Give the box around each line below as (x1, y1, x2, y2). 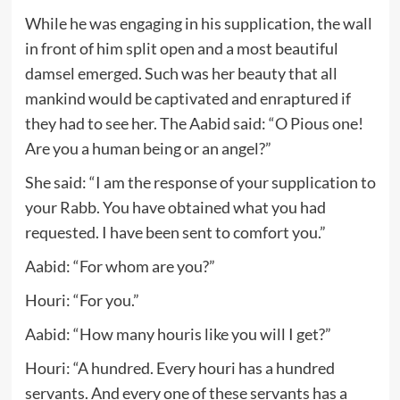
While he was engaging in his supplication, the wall (24, 12, 372, 33)
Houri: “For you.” (24, 289, 139, 310)
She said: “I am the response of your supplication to (24, 171, 376, 192)
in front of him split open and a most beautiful (24, 37, 338, 58)
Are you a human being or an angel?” (24, 137, 271, 158)
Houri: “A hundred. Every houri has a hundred (24, 357, 335, 378)
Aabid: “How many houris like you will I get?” (24, 323, 331, 344)
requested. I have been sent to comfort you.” (24, 221, 326, 242)
